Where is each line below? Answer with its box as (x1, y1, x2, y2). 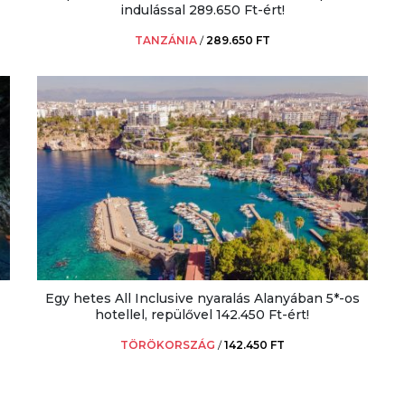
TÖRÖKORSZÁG (119, 337, 215, 352)
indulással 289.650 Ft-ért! (119, 2, 285, 19)
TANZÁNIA (134, 33, 197, 48)
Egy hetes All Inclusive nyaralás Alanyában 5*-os (44, 289, 360, 306)
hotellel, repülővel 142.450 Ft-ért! (95, 306, 310, 323)
